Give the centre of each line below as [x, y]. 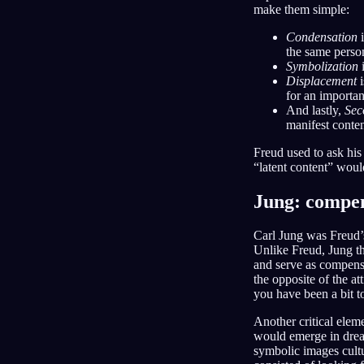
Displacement [321, 80]
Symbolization [322, 66]
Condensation [322, 37]
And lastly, [315, 110]
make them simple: [301, 9]
